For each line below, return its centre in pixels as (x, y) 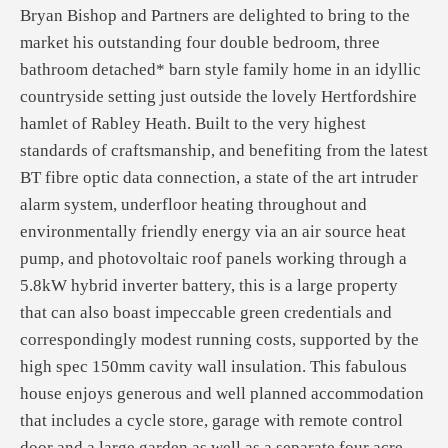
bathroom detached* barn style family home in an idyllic (220, 69)
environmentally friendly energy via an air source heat (213, 231)
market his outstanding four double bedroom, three (200, 42)
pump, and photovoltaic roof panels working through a (213, 258)
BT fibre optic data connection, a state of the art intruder (219, 177)
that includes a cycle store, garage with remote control (211, 420)
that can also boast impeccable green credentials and (206, 312)
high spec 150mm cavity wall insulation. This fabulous (213, 366)
